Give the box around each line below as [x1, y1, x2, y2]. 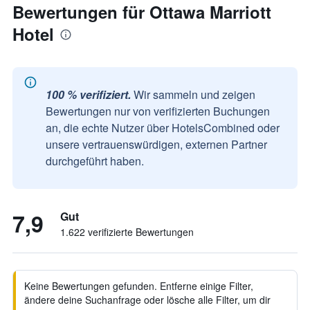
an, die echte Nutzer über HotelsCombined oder [46, 120, 280, 136]
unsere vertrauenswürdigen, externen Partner [46, 136, 267, 152]
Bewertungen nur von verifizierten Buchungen [46, 103, 270, 119]
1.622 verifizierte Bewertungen [60, 225, 194, 239]
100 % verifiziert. [46, 86, 131, 102]
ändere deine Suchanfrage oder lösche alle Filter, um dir [24, 293, 271, 307]
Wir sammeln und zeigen [134, 86, 255, 102]
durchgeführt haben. [46, 153, 144, 169]
